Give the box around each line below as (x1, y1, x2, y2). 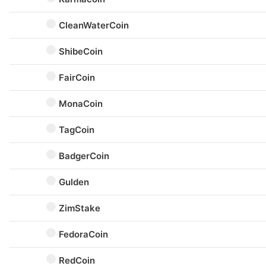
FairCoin (59, 72, 95, 83)
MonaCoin (59, 98, 103, 109)
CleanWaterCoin (59, 20, 129, 31)
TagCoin (59, 124, 94, 135)
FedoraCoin (59, 229, 108, 240)
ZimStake (59, 202, 100, 214)
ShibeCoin (59, 46, 103, 57)
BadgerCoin (59, 150, 109, 161)
